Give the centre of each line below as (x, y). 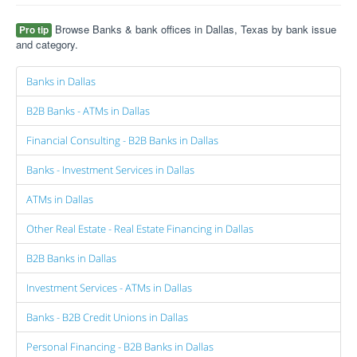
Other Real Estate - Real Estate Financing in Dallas (140, 229)
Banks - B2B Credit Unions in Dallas (107, 317)
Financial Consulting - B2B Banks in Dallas (122, 140)
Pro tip (34, 30)
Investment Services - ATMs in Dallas (109, 288)
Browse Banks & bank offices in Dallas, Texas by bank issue (194, 29)
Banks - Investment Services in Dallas (110, 170)
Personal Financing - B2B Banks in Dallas (120, 347)
